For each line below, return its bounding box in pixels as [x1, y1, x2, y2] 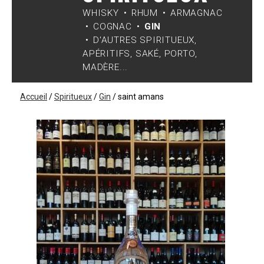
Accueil [20, 91, 47, 101]
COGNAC [93, 21, 132, 32]
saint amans [118, 91, 164, 101]
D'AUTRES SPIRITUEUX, [93, 34, 197, 45]
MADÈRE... [82, 61, 128, 72]
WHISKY [82, 7, 119, 18]
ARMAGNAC [170, 7, 223, 18]
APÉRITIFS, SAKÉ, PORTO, [82, 48, 197, 59]
